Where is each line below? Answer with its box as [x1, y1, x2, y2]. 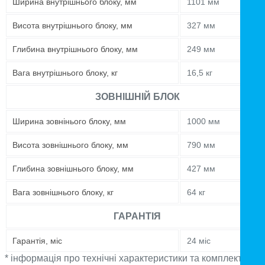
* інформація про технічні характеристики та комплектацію [5, 253, 262, 264]
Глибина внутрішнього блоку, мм [12, 44, 138, 54]
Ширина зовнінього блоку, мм [12, 117, 126, 127]
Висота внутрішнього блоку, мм [12, 21, 132, 31]
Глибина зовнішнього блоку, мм [12, 164, 134, 174]
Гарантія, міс [12, 236, 62, 246]
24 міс [187, 236, 211, 246]
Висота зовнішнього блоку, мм [12, 140, 128, 150]
